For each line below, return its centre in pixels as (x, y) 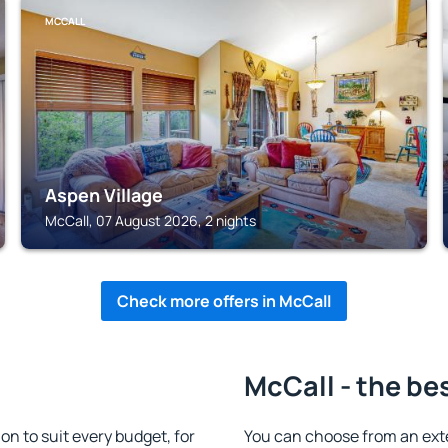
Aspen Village (104, 195)
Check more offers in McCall (224, 301)
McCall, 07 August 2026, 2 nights (151, 220)
